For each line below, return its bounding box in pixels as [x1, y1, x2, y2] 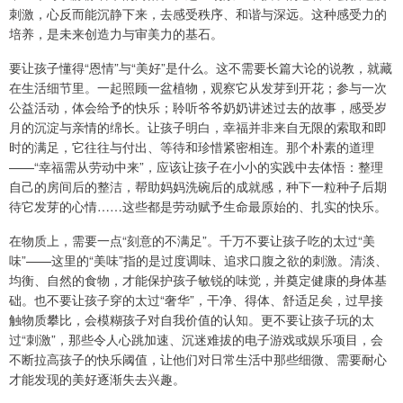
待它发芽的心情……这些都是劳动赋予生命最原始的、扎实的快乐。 [9, 196, 387, 215]
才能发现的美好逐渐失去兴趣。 [9, 369, 185, 388]
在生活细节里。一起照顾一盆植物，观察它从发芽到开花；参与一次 [9, 77, 387, 96]
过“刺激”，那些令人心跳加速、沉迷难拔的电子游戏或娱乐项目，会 [9, 329, 383, 348]
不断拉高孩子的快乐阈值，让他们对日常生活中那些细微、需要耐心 [9, 349, 387, 368]
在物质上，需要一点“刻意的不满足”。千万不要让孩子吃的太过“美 [9, 230, 375, 249]
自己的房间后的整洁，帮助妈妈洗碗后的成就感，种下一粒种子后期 [9, 176, 387, 195]
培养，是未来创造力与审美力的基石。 [9, 23, 223, 42]
